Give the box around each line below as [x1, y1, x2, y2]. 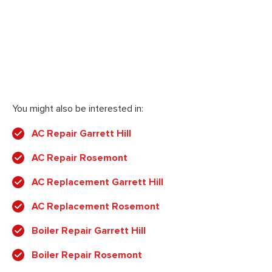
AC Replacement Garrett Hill [32, 175, 163, 188]
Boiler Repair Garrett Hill [32, 224, 146, 237]
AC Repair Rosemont [32, 151, 127, 164]
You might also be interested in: [12, 102, 143, 115]
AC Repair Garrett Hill [32, 127, 131, 140]
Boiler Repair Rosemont [32, 248, 142, 261]
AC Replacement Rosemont [32, 200, 160, 212]
